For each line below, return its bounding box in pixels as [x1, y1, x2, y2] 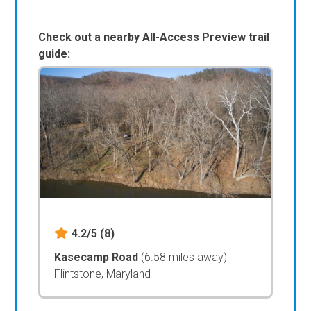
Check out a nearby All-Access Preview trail [38, 31, 270, 44]
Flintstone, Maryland [54, 267, 151, 280]
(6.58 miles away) [141, 250, 228, 264]
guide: [38, 47, 71, 61]
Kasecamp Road [54, 250, 142, 264]
